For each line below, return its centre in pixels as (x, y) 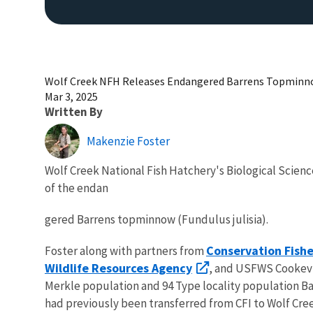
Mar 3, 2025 (71, 96)
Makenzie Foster (128, 141)
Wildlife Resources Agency (118, 268)
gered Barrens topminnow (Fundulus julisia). (156, 219)
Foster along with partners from (125, 250)
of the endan (77, 188)
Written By (74, 111)
